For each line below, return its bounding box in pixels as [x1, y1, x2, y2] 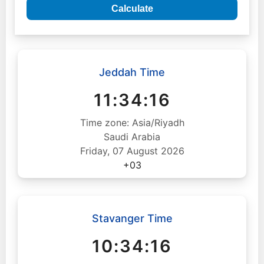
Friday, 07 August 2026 [80, 145, 184, 157]
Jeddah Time [99, 66, 165, 78]
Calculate [111, 4, 153, 14]
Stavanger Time [91, 212, 173, 225]
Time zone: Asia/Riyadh [80, 117, 184, 128]
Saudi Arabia [104, 131, 160, 143]
